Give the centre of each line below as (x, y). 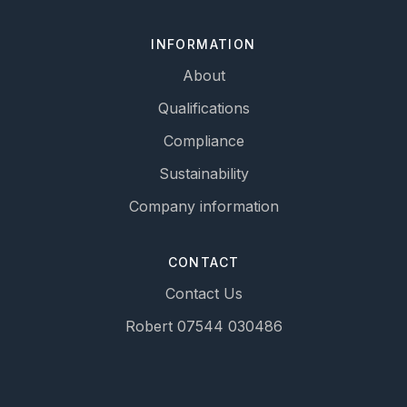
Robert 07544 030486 (203, 326)
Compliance (203, 141)
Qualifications (203, 108)
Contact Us (203, 293)
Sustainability (203, 174)
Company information (203, 206)
